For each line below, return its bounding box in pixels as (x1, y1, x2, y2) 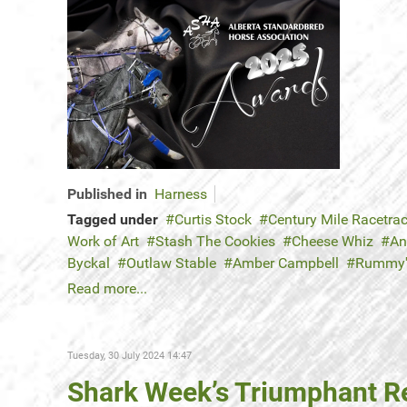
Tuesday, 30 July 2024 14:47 (67, 350, 192, 362)
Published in (67, 185, 147, 203)
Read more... (67, 280, 147, 298)
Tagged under (67, 211, 158, 229)
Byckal (67, 254, 110, 273)
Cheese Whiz (292, 233, 373, 251)
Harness (154, 185, 207, 203)
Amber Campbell (233, 254, 339, 273)
